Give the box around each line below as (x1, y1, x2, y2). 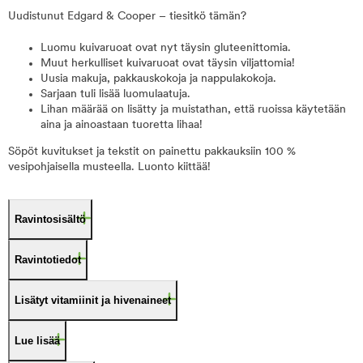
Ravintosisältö (15, 213, 86, 225)
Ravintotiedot (15, 254, 81, 266)
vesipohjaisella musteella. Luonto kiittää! (8, 161, 211, 173)
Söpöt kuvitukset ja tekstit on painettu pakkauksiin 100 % (8, 146, 296, 158)
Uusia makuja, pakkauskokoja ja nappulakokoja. (41, 73, 276, 85)
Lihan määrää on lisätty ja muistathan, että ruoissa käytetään (41, 104, 346, 116)
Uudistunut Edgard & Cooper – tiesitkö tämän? (8, 11, 246, 23)
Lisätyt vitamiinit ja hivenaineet (15, 294, 171, 306)
